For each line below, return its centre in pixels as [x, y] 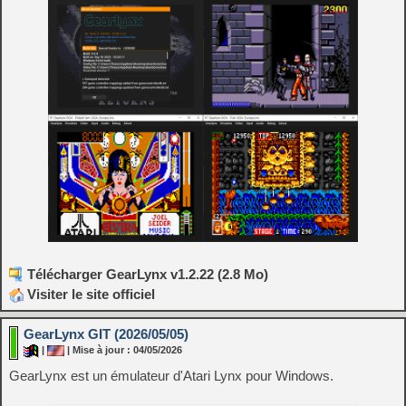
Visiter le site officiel [89, 294]
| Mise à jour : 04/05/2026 [123, 350]
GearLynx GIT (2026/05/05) [106, 333]
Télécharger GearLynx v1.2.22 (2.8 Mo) [148, 274]
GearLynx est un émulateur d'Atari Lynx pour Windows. [171, 375]
